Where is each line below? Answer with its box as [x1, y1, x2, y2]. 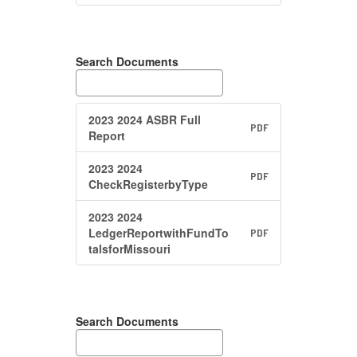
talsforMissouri [88, 241, 171, 257]
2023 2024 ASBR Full [88, 112, 201, 127]
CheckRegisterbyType [88, 176, 208, 192]
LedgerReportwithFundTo [88, 225, 229, 241]
